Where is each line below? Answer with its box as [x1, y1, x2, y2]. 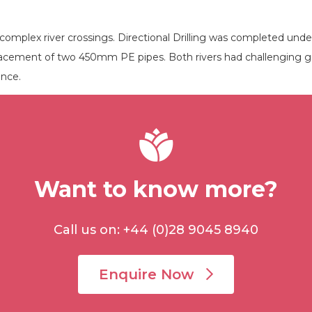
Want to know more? [34, 175, 278, 203]
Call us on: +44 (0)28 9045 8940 [54, 222, 258, 237]
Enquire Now [99, 266, 198, 283]
